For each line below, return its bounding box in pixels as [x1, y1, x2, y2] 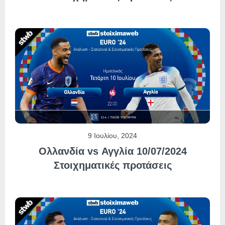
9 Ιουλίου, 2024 [88, 132, 137, 140]
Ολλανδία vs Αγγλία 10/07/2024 [38, 146, 187, 157]
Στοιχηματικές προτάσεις [53, 160, 172, 171]
